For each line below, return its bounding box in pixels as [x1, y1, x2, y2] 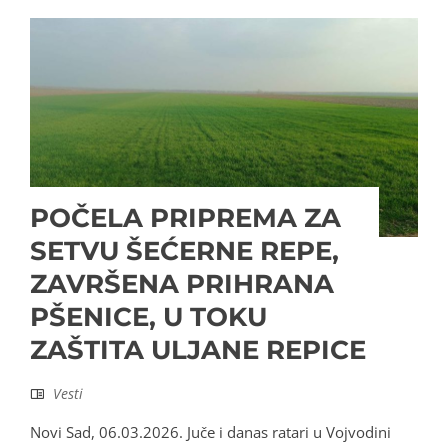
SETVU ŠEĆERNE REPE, [30, 234, 339, 267]
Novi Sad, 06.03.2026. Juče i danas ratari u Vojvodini [30, 421, 391, 442]
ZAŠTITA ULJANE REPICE [30, 333, 366, 366]
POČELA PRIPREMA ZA [30, 201, 341, 234]
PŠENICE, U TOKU [30, 300, 267, 333]
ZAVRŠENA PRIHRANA [30, 267, 334, 300]
